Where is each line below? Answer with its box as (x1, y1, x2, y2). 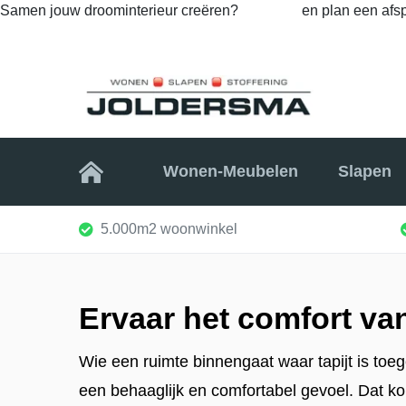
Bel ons (246, 3, 298, 18)
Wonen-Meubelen (163, 162, 299, 181)
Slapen (337, 162, 391, 181)
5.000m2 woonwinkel (101, 220, 237, 237)
